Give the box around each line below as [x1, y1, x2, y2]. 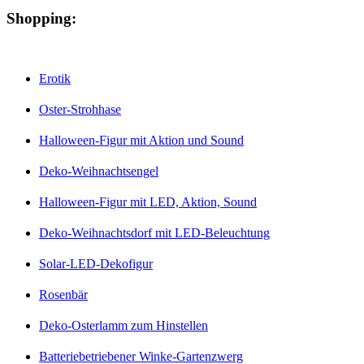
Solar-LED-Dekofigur [39, 257, 153, 271]
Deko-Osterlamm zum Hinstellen [39, 318, 208, 333]
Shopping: [6, 10, 76, 28]
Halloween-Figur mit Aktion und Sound [39, 133, 244, 148]
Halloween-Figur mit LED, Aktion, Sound [39, 195, 257, 210]
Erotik [39, 71, 71, 86]
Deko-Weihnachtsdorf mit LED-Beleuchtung [39, 226, 270, 240]
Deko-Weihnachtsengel [39, 164, 158, 179]
